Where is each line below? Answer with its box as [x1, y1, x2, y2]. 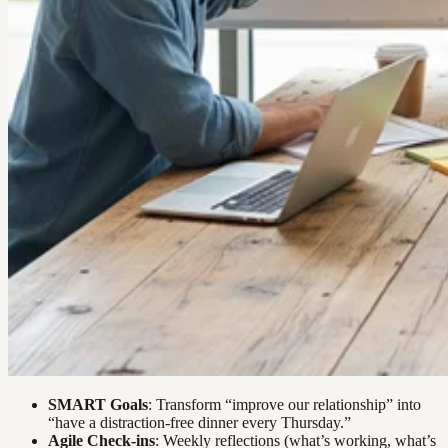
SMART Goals [48, 396, 148, 414]
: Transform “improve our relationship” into [148, 396, 421, 414]
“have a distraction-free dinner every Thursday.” [48, 414, 351, 432]
